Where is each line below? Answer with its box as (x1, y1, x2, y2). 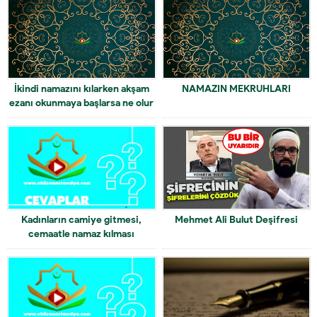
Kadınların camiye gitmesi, (21, 214, 142, 226)
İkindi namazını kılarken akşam (13, 83, 149, 96)
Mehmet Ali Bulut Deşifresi (174, 214, 298, 226)
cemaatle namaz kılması (28, 228, 135, 241)
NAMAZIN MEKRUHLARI (181, 83, 291, 96)
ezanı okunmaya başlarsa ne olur (9, 97, 154, 110)
